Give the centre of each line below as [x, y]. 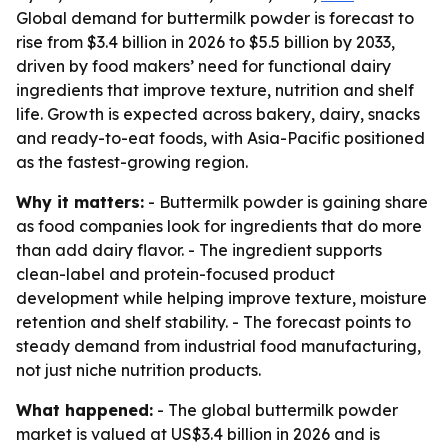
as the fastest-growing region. [132, 162]
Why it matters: [80, 202]
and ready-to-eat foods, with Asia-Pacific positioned [220, 138]
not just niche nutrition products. [138, 370]
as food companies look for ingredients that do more [219, 226]
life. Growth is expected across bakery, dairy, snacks [218, 114]
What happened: [84, 410]
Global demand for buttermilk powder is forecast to [215, 18]
